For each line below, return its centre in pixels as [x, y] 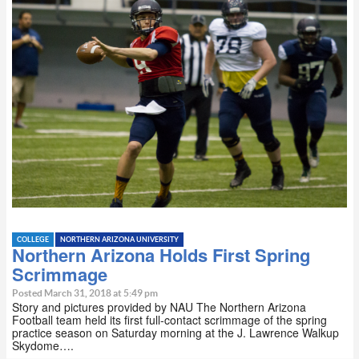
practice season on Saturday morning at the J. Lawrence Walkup [175, 333]
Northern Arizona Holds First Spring [161, 255]
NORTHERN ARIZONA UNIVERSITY [119, 240]
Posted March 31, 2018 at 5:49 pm [85, 294]
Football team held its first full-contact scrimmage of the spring [169, 320]
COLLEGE [33, 240]
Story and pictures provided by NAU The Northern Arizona [159, 307]
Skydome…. [43, 346]
